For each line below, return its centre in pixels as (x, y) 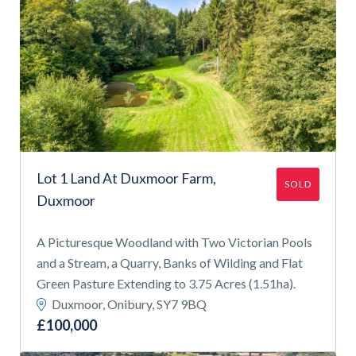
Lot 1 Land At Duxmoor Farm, (126, 178)
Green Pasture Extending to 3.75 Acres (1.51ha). (166, 283)
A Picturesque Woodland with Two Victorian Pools (174, 242)
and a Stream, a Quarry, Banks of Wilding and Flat (170, 262)
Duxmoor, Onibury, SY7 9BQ (128, 304)
